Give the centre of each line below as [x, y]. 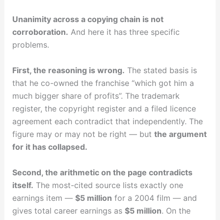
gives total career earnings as [68, 210]
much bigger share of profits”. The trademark [96, 96]
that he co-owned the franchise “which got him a [103, 83]
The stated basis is [161, 70]
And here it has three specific [124, 32]
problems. [30, 45]
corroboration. [40, 32]
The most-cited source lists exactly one [108, 185]
